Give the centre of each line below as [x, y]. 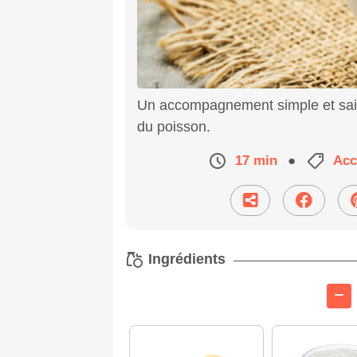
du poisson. [174, 126]
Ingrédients [185, 259]
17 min [256, 160]
